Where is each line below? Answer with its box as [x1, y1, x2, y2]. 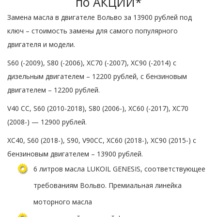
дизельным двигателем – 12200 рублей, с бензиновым [7, 72, 187, 81]
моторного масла [33, 197, 92, 207]
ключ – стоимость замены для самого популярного [7, 26, 178, 36]
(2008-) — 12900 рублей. [7, 117, 87, 127]
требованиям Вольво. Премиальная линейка [33, 181, 182, 190]
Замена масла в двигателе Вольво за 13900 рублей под [7, 13, 192, 22]
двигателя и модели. [7, 40, 75, 49]
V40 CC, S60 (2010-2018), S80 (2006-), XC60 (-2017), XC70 [7, 104, 188, 113]
